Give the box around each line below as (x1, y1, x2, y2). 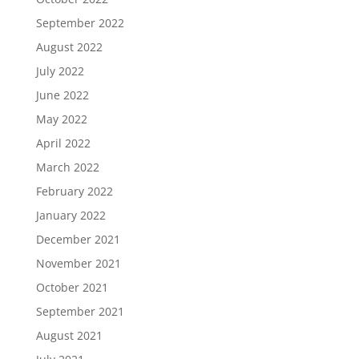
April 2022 (35, 135, 91, 151)
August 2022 (35, 39, 103, 54)
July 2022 (35, 63, 84, 79)
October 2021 (35, 280, 108, 295)
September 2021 (35, 304, 124, 319)
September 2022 (35, 15, 124, 30)
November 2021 (35, 256, 121, 271)
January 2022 (35, 208, 106, 223)
